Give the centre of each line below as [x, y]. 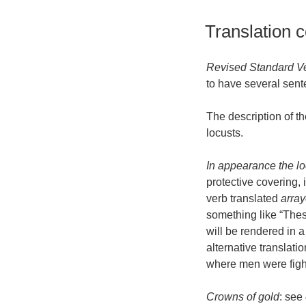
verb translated [244, 198]
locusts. [225, 133]
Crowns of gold [243, 296]
